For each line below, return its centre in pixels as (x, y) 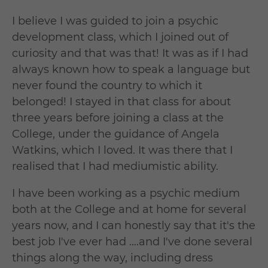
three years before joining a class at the (118, 118)
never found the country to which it (107, 86)
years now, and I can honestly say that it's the (134, 226)
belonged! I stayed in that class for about (121, 102)
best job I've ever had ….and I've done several (132, 242)
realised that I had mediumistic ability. (115, 167)
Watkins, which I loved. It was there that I (122, 150)
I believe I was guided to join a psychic (115, 21)
